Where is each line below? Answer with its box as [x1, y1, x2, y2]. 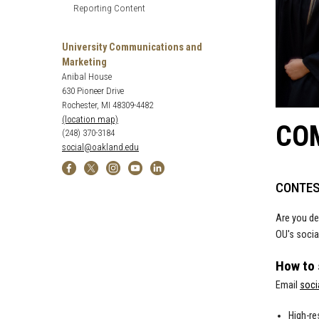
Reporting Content [73, 1, 145, 14]
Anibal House [62, 70, 112, 82]
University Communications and [62, 41, 202, 53]
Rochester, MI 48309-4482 [62, 99, 153, 110]
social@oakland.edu [62, 141, 139, 152]
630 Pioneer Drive [62, 85, 124, 96]
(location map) [62, 113, 118, 125]
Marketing [62, 56, 107, 68]
